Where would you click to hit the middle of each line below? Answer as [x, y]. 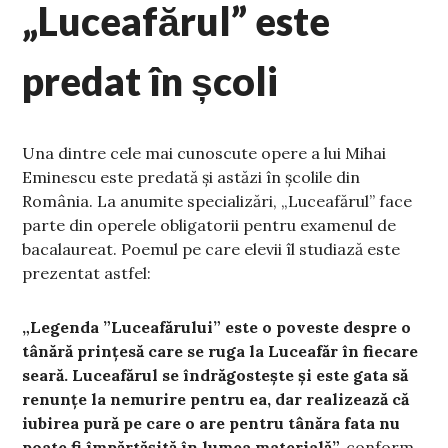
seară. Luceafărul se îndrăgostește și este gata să [215, 374]
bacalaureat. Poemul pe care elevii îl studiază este [211, 248]
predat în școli [150, 80]
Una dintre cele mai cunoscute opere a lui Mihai [204, 152]
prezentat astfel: [87, 272]
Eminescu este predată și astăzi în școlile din [191, 176]
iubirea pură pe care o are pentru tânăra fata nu [211, 422]
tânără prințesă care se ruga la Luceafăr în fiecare [220, 350]
